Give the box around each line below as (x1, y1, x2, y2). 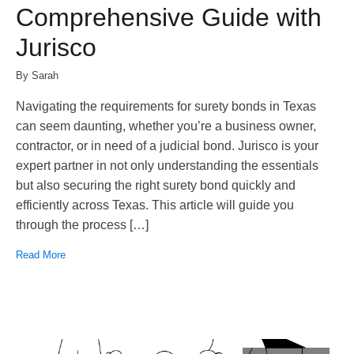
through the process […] (16, 217, 149, 232)
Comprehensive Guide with (16, 3, 322, 32)
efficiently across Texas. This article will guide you (16, 198, 294, 212)
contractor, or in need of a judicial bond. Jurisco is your (16, 138, 318, 153)
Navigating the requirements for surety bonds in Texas (16, 99, 316, 113)
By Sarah (16, 69, 58, 81)
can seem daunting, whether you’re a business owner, (16, 119, 316, 133)
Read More (16, 248, 66, 261)
